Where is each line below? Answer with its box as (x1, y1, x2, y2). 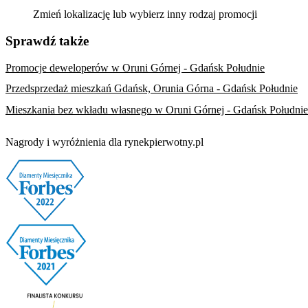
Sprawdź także (5, 33, 89, 48)
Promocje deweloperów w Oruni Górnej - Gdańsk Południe (5, 61, 265, 74)
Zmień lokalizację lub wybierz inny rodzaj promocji (33, 8, 257, 21)
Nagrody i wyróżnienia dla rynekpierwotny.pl (5, 136, 203, 148)
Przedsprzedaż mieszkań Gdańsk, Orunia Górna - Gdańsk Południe (5, 82, 298, 95)
